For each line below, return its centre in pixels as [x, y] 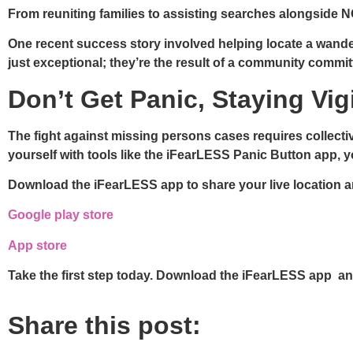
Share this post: [104, 325]
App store [37, 245]
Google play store [61, 215]
